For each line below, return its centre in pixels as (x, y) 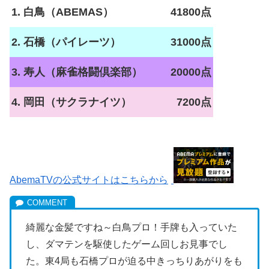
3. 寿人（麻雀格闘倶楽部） (77, 72)
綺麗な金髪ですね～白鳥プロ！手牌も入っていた (131, 227)
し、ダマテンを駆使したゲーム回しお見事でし (127, 244)
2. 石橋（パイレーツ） (66, 42)
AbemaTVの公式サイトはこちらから (89, 180)
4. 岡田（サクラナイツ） (71, 102)
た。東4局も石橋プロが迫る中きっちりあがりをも (134, 261)
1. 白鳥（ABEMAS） (62, 12)
